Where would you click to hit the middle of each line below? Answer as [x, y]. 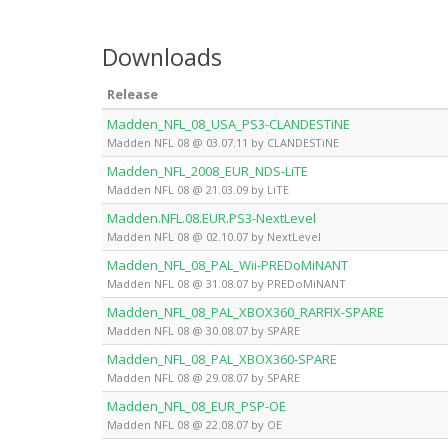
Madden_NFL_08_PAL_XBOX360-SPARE [222, 358]
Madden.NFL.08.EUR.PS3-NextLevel [211, 217]
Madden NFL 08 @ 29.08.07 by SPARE [203, 377]
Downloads [162, 56]
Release [132, 93]
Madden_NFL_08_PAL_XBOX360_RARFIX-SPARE [245, 311]
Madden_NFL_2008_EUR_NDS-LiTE [207, 170]
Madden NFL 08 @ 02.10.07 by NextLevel [214, 236]
